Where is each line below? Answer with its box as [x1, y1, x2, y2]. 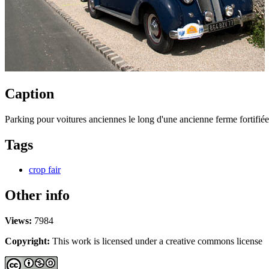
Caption [5, 85, 54, 101]
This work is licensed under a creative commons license [50, 236, 262, 247]
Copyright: [5, 236, 50, 247]
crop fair [29, 165, 61, 175]
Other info [5, 187, 70, 204]
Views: [5, 216, 32, 226]
